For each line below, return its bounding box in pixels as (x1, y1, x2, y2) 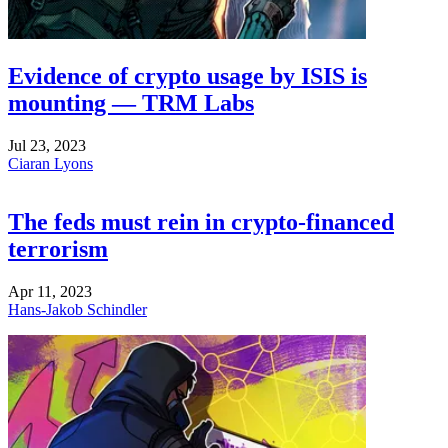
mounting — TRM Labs (8, 90, 254, 117)
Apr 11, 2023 (8, 282, 92, 300)
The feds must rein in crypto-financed (8, 209, 394, 236)
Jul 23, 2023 (8, 137, 86, 155)
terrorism (8, 236, 108, 263)
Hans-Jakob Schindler (8, 300, 147, 318)
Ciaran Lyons (8, 155, 93, 173)
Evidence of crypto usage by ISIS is (8, 63, 367, 90)
